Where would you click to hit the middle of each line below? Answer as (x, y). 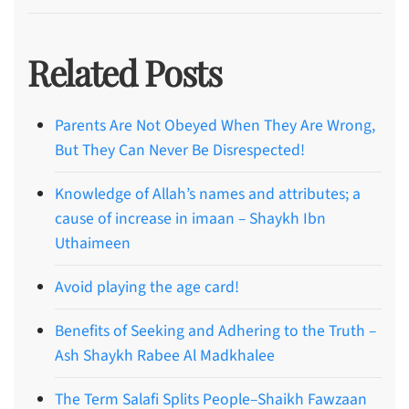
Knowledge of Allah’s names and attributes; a (208, 194)
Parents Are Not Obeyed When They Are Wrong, (215, 125)
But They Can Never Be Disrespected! (180, 150)
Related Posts (125, 72)
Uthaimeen (93, 243)
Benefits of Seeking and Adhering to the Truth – (215, 330)
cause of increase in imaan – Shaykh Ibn (190, 218)
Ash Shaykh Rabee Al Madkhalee (165, 355)
